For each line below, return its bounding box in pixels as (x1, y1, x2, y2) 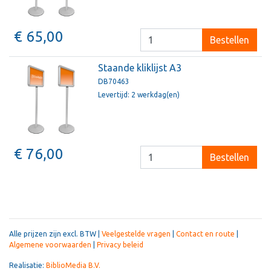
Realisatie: (9, 261, 46, 269)
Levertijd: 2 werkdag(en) (98, 91, 180, 99)
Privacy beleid (97, 241, 143, 249)
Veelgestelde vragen (102, 230, 171, 238)
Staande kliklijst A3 (98, 62, 182, 73)
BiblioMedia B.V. (46, 261, 100, 269)
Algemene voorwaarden (9, 241, 91, 249)
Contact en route (176, 230, 235, 238)
